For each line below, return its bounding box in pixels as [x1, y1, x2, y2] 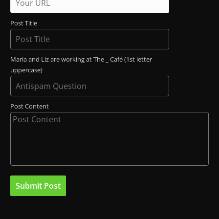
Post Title [10, 19, 37, 28]
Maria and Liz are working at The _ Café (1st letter [10, 55, 152, 64]
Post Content [10, 102, 49, 111]
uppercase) [10, 66, 43, 75]
